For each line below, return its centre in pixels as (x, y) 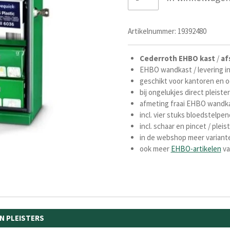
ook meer (155, 148)
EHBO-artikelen (196, 148)
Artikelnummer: (152, 31)
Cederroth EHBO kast (178, 58)
